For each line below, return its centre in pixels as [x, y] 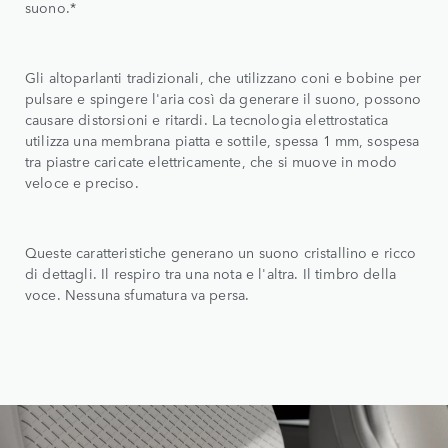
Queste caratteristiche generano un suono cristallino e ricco [221, 252]
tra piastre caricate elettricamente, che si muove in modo [211, 161]
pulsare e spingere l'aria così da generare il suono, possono [223, 98]
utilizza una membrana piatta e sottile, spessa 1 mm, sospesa [222, 140]
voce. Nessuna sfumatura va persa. [137, 294]
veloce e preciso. [84, 182]
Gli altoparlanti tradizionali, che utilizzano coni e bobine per [223, 77]
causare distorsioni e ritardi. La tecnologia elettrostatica [207, 119]
